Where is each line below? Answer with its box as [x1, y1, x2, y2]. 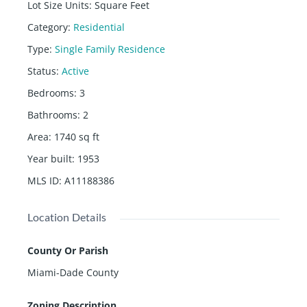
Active [62, 64, 89, 77]
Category [27, 20, 68, 34]
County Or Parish [27, 243, 108, 257]
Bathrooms [27, 108, 77, 121]
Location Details [27, 210, 107, 223]
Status [27, 64, 56, 77]
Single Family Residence [55, 42, 165, 56]
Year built [27, 151, 72, 165]
